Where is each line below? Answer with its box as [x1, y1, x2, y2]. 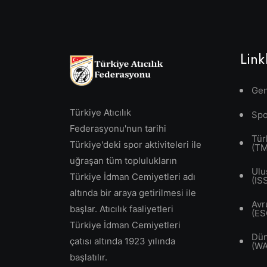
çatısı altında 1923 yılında [70, 235, 175, 247]
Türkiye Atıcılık [70, 106, 131, 118]
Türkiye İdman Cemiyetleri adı [70, 170, 195, 182]
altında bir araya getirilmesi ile [70, 187, 196, 198]
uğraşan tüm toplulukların [70, 154, 177, 166]
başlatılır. [70, 251, 107, 263]
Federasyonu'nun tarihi [70, 122, 166, 134]
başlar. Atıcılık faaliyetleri [70, 203, 173, 215]
